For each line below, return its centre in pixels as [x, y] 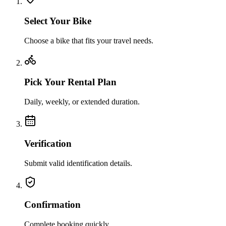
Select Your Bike [58, 21]
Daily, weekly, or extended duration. [82, 102]
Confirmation [52, 205]
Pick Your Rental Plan [70, 82]
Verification [48, 143]
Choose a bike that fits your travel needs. [89, 40]
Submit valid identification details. [78, 163]
